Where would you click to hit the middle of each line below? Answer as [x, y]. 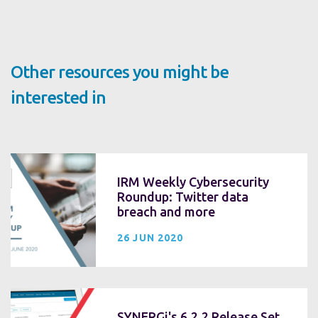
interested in [58, 97]
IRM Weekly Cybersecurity [193, 181]
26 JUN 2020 [150, 237]
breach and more [166, 211]
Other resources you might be [120, 72]
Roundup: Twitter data [183, 196]
